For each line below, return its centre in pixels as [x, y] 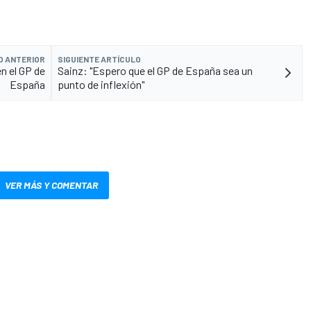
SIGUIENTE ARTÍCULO [99, 59]
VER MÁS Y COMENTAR [51, 185]
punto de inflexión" [101, 84]
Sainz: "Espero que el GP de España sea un [155, 70]
